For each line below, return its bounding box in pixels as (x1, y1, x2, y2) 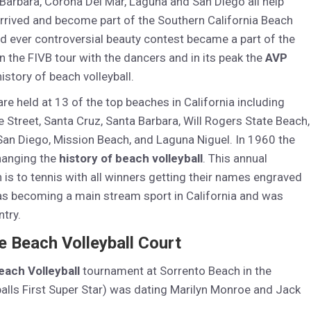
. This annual (203, 151, 267, 165)
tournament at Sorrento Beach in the (80, 264, 271, 278)
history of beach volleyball (59, 151, 203, 165)
